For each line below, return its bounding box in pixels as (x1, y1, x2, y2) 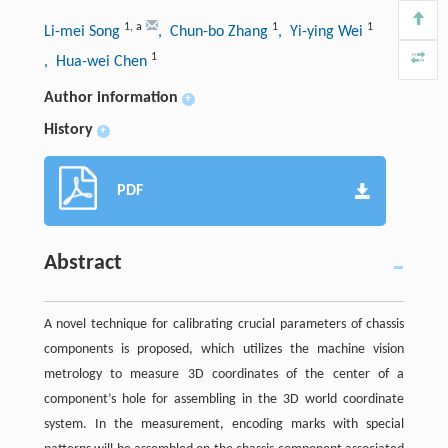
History (43, 121, 93, 138)
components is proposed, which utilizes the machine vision (43, 341, 405, 357)
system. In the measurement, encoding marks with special (43, 416, 405, 432)
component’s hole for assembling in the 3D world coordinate (43, 391, 405, 407)
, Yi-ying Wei (277, 23, 367, 40)
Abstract (43, 251, 122, 275)
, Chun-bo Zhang (157, 23, 272, 40)
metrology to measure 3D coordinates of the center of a (43, 366, 405, 382)
